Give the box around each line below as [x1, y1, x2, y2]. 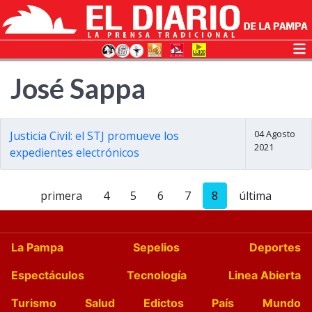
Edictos [143, 296, 184, 310]
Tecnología [126, 268, 187, 282]
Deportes [249, 240, 301, 254]
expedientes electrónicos [10, 145, 139, 160]
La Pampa [11, 240, 63, 254]
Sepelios [133, 240, 180, 254]
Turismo [11, 296, 56, 310]
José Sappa [10, 72, 146, 105]
